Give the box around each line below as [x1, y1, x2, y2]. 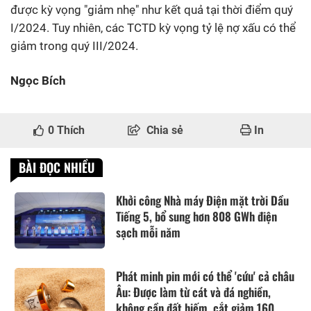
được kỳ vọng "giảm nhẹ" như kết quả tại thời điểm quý [10, 2, 293, 17]
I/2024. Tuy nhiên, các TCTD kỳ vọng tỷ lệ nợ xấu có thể [10, 20, 296, 35]
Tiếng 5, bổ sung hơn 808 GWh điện [116, 207, 277, 225]
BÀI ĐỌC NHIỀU [19, 158, 94, 176]
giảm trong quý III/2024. [10, 38, 138, 53]
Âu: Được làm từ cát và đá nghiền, [116, 283, 271, 301]
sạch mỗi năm [116, 223, 180, 241]
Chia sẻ [146, 123, 183, 137]
